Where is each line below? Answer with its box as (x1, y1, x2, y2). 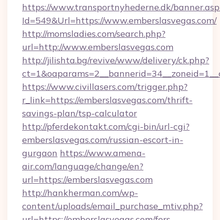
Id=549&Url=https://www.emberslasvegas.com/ (22, 15, 217, 26)
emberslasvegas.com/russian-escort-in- (22, 134, 183, 145)
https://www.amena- (60, 147, 145, 159)
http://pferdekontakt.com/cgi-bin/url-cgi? (22, 121, 190, 132)
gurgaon (22, 147, 57, 159)
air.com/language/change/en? (22, 161, 143, 172)
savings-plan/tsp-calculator (22, 108, 137, 119)
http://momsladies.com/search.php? (22, 28, 165, 39)
